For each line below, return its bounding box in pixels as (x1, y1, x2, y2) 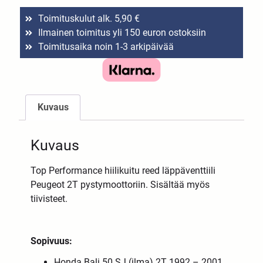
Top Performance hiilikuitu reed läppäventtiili (31, 164, 216, 176)
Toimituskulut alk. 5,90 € (38, 12, 140, 24)
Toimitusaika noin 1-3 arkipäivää (38, 41, 174, 52)
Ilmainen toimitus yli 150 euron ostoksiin (38, 26, 206, 38)
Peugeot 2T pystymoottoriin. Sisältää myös (31, 178, 210, 190)
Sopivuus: (31, 235, 73, 247)
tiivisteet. (31, 193, 68, 204)
